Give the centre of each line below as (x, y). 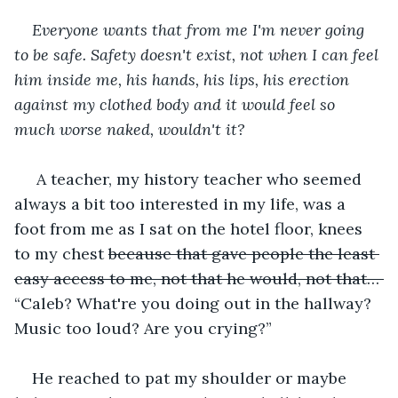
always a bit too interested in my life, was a (182, 203)
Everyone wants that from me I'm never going (200, 29)
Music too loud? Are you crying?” (145, 328)
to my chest (61, 253)
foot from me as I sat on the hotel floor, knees (191, 228)
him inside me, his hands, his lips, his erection (184, 79)
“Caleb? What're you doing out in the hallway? (195, 303)
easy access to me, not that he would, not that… (199, 278)
